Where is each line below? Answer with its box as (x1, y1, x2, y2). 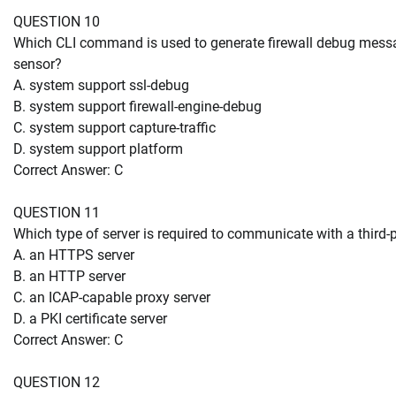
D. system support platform (13, 140, 183, 157)
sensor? (13, 55, 62, 72)
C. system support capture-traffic (13, 118, 216, 136)
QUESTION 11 (13, 203, 100, 221)
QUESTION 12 (13, 373, 100, 391)
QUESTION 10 (13, 12, 100, 30)
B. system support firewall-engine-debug (13, 97, 262, 115)
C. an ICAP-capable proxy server (13, 288, 210, 306)
